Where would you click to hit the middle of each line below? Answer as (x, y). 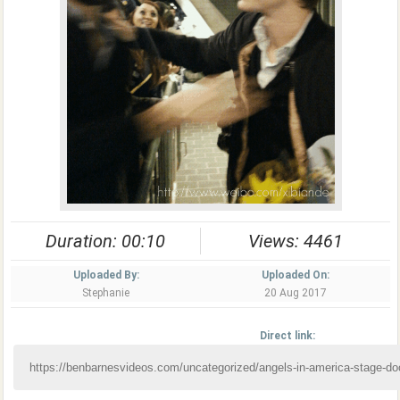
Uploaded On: (296, 275)
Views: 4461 (296, 241)
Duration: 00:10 (105, 241)
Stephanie (106, 293)
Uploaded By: (106, 275)
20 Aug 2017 (296, 293)
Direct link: (287, 336)
